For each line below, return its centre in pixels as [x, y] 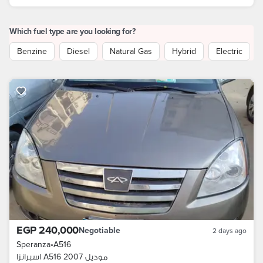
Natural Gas [131, 51]
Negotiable [99, 230]
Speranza [33, 244]
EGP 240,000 [48, 230]
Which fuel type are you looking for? [72, 31]
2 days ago [230, 230]
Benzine [32, 51]
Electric [229, 51]
